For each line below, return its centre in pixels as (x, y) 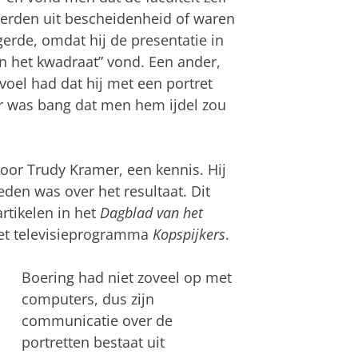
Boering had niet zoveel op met (126, 277)
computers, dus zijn (88, 298)
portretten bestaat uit (93, 342)
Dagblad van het (151, 212)
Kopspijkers (189, 234)
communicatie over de (97, 320)
